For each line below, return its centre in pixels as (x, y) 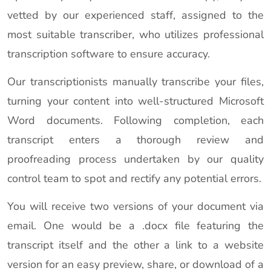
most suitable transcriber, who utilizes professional (135, 34)
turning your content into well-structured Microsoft (135, 101)
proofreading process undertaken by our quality (135, 159)
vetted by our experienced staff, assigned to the (135, 15)
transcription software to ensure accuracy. (109, 54)
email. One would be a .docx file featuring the (135, 226)
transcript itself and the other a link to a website (135, 245)
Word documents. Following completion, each (135, 120)
